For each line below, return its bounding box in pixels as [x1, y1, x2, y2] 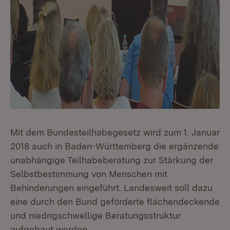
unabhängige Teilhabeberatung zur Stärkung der [10, 155, 213, 165]
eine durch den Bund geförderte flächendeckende [10, 196, 220, 207]
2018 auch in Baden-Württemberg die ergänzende [10, 141, 219, 151]
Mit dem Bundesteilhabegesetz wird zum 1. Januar [10, 127, 220, 138]
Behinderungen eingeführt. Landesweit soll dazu [10, 182, 213, 193]
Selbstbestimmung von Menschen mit [10, 168, 167, 179]
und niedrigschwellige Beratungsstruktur [10, 210, 181, 221]
